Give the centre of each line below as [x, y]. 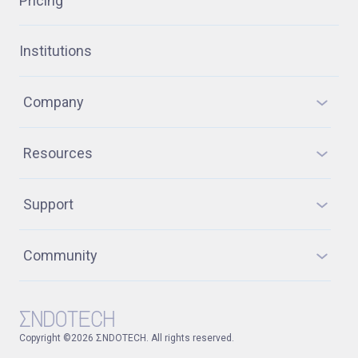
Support [48, 204]
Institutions [56, 50]
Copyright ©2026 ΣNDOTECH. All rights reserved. [127, 338]
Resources [58, 153]
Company [54, 101]
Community [60, 255]
